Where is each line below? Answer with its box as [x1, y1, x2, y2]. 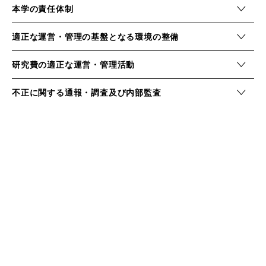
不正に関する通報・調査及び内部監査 [12, 88, 161, 97]
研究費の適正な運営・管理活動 [12, 60, 135, 69]
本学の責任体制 [12, 4, 74, 14]
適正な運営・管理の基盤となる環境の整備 [12, 32, 179, 42]
